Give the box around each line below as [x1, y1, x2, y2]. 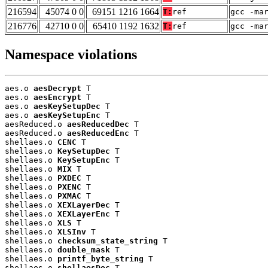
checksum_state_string [57, 236, 158, 246]
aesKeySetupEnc [33, 111, 100, 120]
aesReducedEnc [67, 129, 129, 138]
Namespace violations [5, 47, 137, 63]
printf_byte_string [57, 254, 144, 264]
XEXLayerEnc [57, 209, 110, 219]
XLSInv [57, 227, 86, 237]
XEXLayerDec [57, 200, 110, 210]
